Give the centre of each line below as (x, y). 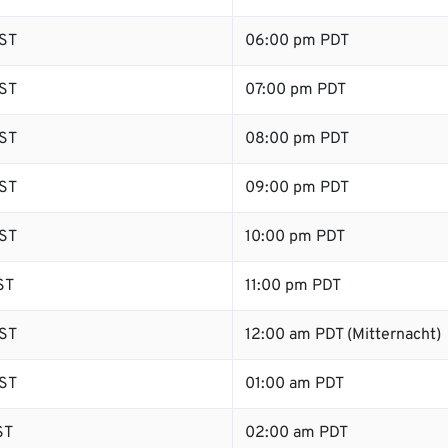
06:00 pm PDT (297, 41)
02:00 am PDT (296, 433)
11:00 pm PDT (293, 286)
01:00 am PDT (294, 384)
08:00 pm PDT (297, 139)
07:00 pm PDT (295, 90)
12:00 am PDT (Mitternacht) (343, 335)
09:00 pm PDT (297, 188)
